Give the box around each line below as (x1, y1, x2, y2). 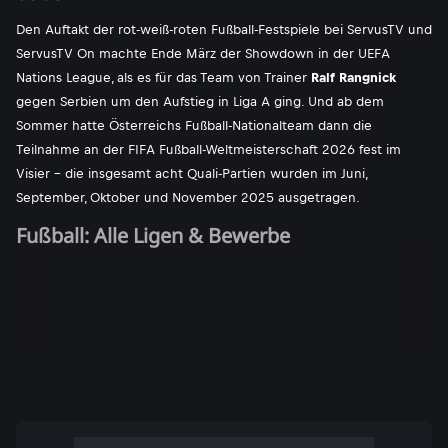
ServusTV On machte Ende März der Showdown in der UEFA (16, 46, 390, 61)
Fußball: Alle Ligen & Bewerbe (16, 222, 290, 249)
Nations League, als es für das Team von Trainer (16, 70, 311, 85)
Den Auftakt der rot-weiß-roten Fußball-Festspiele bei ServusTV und (16, 22, 432, 37)
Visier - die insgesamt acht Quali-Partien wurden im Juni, (16, 166, 367, 181)
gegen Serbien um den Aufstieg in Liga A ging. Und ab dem (16, 94, 384, 109)
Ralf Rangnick (311, 70, 396, 85)
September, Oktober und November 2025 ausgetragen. (16, 190, 360, 205)
